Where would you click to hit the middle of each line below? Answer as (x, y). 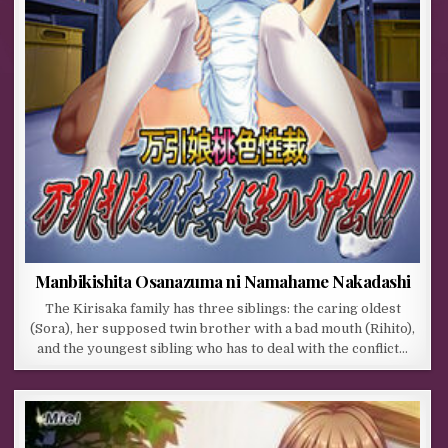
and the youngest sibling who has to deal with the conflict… (223, 348)
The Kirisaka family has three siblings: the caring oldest (222, 308)
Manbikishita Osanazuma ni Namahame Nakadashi (222, 280)
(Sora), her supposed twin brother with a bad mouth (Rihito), (223, 328)
